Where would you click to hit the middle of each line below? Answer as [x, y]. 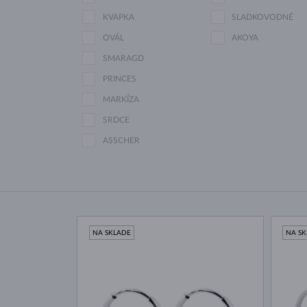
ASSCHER [121, 141]
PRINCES [119, 79]
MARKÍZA [121, 100]
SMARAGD [123, 59]
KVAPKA [118, 17]
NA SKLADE [111, 233]
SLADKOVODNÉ [262, 17]
